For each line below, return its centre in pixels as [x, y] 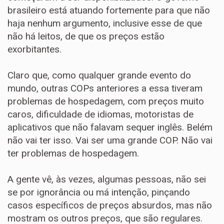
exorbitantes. [34, 49]
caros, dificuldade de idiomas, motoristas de [100, 114]
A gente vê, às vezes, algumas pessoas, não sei [107, 179]
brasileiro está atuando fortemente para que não [109, 10]
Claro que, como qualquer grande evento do [99, 75]
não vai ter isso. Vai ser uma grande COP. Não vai [110, 140]
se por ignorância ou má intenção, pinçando [99, 192]
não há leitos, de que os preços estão [86, 36]
